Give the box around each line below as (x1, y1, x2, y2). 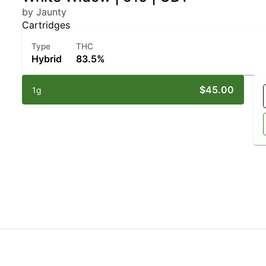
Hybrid (31, 53, 62, 65)
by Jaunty (22, 6, 67, 18)
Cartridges (22, 19, 71, 31)
